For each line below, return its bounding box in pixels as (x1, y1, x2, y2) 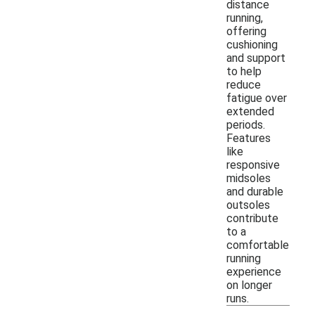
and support (226, 51, 285, 65)
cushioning (226, 37, 278, 51)
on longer (226, 278, 272, 292)
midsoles (226, 171, 271, 185)
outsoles (226, 198, 270, 212)
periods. (226, 117, 265, 131)
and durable (226, 184, 283, 198)
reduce (226, 77, 261, 91)
